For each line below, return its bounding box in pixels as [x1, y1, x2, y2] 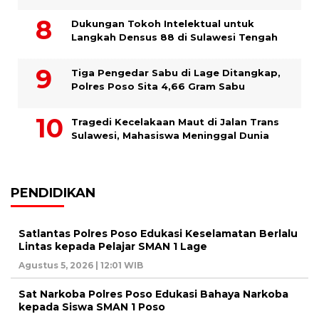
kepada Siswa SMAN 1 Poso [19, 300, 165, 314]
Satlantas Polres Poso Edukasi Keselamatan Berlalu [19, 227, 298, 241]
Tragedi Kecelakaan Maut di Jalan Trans [71, 116, 279, 128]
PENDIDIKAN [11, 185, 95, 202]
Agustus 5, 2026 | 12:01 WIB [19, 260, 143, 271]
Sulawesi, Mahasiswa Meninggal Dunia [71, 130, 269, 142]
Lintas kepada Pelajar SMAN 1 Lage [19, 240, 207, 253]
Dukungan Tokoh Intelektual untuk [71, 18, 254, 30]
